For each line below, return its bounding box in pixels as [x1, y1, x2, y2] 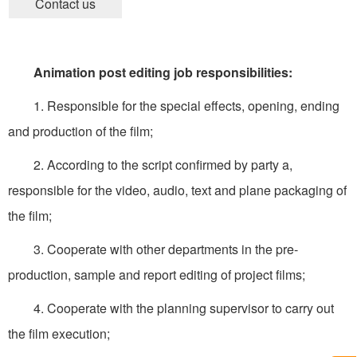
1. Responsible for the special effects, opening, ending [8, 96, 339, 116]
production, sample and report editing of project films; [8, 265, 305, 284]
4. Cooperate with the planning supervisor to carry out [8, 299, 334, 318]
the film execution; [8, 324, 110, 343]
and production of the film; [8, 122, 153, 141]
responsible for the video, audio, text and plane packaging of [8, 181, 347, 200]
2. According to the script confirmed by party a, [8, 155, 292, 175]
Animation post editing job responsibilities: [33, 63, 292, 82]
